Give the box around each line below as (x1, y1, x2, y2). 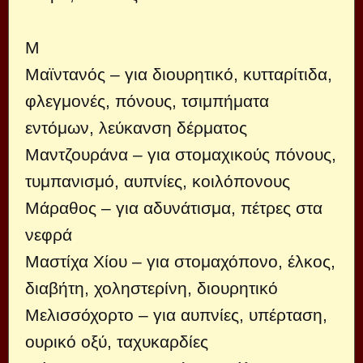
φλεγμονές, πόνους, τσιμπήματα (25, 92, 269, 110)
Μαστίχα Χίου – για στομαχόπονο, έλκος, (25, 252, 335, 271)
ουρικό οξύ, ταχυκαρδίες (25, 332, 208, 351)
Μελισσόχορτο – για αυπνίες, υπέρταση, (25, 305, 327, 324)
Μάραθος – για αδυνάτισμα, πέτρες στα (25, 199, 322, 217)
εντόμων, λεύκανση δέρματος (25, 118, 247, 137)
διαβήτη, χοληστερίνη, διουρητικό (25, 279, 278, 297)
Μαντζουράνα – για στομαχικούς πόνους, (25, 145, 336, 164)
